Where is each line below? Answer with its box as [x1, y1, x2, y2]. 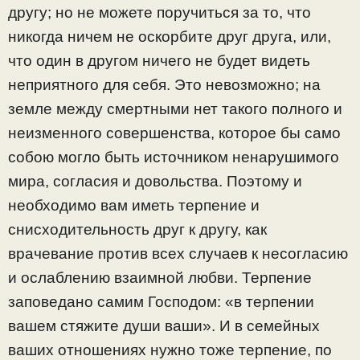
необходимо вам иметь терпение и [8, 196, 260, 214]
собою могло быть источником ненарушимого [8, 148, 339, 166]
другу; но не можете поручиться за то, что [8, 3, 311, 21]
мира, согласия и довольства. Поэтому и [8, 172, 302, 190]
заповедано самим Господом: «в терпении [8, 292, 314, 310]
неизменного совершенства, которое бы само [8, 124, 341, 141]
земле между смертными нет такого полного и [8, 100, 342, 117]
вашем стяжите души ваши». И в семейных [8, 317, 320, 334]
